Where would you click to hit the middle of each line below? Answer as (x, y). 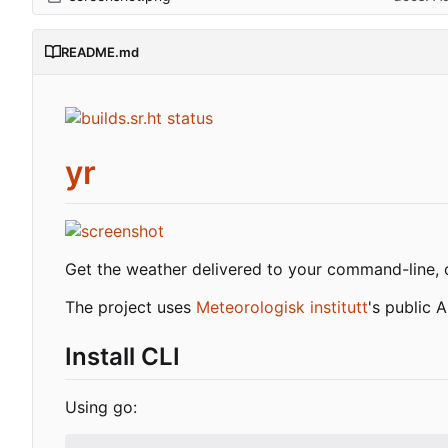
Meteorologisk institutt (282, 307)
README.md (100, 52)
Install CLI (122, 357)
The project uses (130, 307)
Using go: (101, 407)
